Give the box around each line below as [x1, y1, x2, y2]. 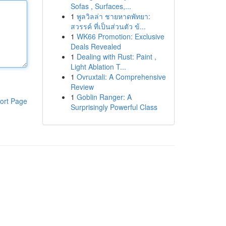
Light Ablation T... [70, 62, 126, 72]
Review [70, 82, 94, 92]
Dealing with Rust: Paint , [76, 51, 156, 62]
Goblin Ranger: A [76, 92, 132, 102]
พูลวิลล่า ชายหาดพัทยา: [76, 11, 150, 21]
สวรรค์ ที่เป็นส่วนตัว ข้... [70, 21, 146, 31]
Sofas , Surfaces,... [70, 1, 131, 11]
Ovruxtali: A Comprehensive [76, 72, 166, 82]
